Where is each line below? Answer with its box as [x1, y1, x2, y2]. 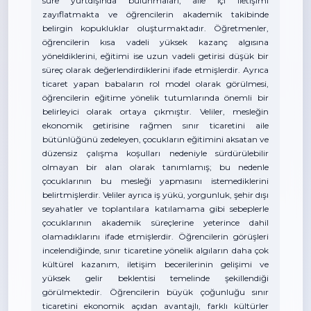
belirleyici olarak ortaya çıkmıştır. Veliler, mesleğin [42, 106, 269, 117]
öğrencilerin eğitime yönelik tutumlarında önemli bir [42, 92, 269, 103]
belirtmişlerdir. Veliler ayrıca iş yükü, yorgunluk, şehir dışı [42, 190, 269, 200]
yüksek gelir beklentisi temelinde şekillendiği [42, 273, 269, 283]
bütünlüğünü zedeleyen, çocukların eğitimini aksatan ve [42, 134, 269, 144]
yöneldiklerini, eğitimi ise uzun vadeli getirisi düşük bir [42, 51, 269, 61]
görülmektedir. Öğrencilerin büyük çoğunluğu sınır [42, 287, 269, 297]
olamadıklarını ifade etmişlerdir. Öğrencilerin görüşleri [42, 231, 269, 242]
